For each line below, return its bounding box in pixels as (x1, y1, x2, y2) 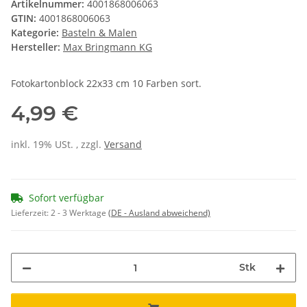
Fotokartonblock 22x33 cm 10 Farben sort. (11, 77, 201, 90)
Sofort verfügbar (29, 191, 104, 205)
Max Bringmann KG (63, 40, 152, 54)
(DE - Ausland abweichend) (108, 207, 210, 219)
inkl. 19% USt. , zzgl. (11, 138, 104, 151)
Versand (104, 138, 142, 151)
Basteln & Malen (62, 26, 137, 40)
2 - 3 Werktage (51, 207, 108, 219)
